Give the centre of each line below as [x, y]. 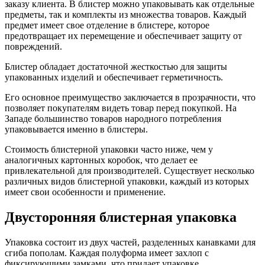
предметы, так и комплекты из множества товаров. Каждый [126, 14]
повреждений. [33, 46]
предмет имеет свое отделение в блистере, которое [107, 25]
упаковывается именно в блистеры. [76, 129]
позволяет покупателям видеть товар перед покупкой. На [121, 108]
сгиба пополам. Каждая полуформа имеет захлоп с [107, 253]
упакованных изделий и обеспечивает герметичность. [114, 77]
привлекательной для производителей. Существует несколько [130, 170]
